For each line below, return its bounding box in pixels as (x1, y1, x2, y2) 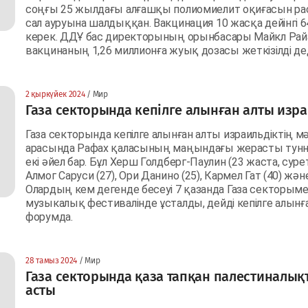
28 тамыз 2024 (25, 255, 78, 265)
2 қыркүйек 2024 (25, 89, 85, 99)
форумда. (25, 210, 76, 223)
